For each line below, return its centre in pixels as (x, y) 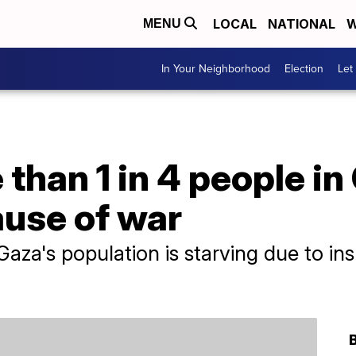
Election (304, 69)
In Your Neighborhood (216, 69)
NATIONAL (302, 24)
